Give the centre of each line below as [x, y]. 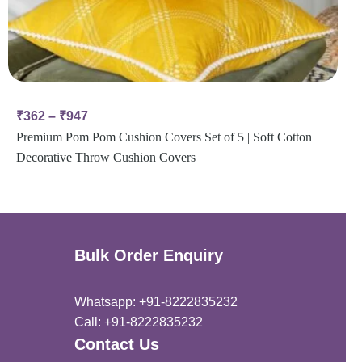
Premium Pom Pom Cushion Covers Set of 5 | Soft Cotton [164, 137]
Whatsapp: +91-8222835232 [156, 302]
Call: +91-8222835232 [139, 322]
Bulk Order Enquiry [149, 256]
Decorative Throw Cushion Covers [105, 158]
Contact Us [117, 345]
